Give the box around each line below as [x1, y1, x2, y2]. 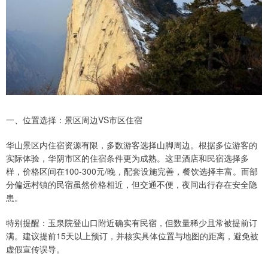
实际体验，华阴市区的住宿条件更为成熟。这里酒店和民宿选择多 [6, 151, 249, 164]
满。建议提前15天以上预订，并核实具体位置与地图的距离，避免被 [6, 229, 258, 242]
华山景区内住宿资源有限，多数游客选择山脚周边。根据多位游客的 [6, 138, 257, 151]
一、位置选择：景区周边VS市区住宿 [6, 113, 142, 126]
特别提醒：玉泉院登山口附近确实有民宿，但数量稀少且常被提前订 [6, 216, 257, 229]
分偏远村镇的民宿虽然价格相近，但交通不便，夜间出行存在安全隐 [6, 178, 257, 190]
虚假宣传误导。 [6, 242, 65, 255]
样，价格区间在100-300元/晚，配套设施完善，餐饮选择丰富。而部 [6, 165, 258, 177]
